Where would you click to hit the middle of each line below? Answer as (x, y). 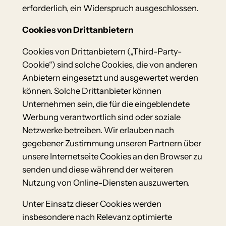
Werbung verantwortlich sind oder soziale (101, 117)
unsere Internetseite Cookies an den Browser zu (112, 156)
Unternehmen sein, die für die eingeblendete (106, 104)
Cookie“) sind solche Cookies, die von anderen (109, 64)
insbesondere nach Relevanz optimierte (97, 217)
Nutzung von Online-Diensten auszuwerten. (106, 182)
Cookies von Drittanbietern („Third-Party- (102, 51)
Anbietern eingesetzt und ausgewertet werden (110, 77)
